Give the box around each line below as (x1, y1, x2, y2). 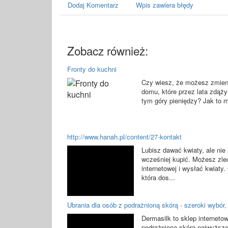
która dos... (141, 173, 176, 183)
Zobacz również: (67, 42, 148, 59)
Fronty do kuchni (67, 64, 117, 74)
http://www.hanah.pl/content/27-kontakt (67, 132, 182, 142)
